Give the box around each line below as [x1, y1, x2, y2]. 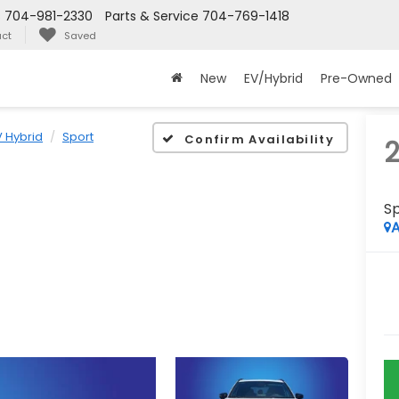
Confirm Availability [183, 130, 334, 148]
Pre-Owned [321, 69, 392, 88]
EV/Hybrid [244, 69, 303, 88]
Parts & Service [105, 7, 199, 26]
